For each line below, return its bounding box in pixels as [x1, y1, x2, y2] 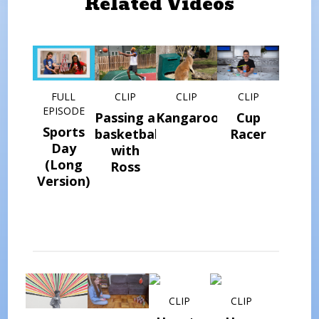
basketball [94, 125, 162, 142]
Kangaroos [155, 108, 226, 126]
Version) [37, 172, 90, 189]
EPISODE [42, 103, 85, 117]
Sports [42, 122, 85, 140]
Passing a [95, 108, 156, 126]
